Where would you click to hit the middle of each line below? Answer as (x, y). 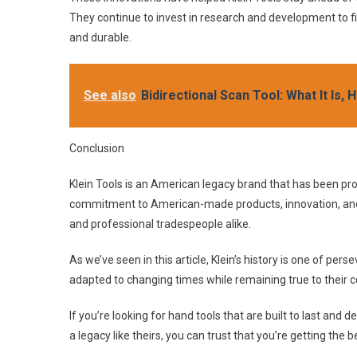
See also (110, 95)
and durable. (100, 37)
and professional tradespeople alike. (160, 224)
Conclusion (97, 148)
